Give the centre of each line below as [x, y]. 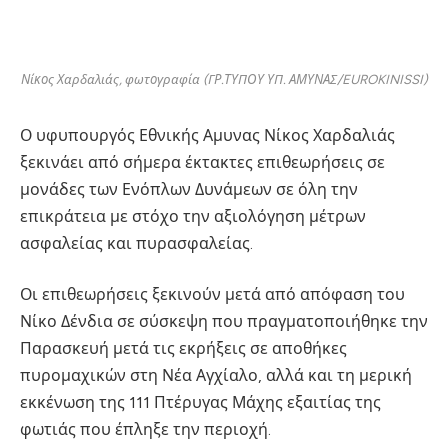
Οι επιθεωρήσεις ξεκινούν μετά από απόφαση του [212, 295]
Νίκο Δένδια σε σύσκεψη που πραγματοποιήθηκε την [224, 322]
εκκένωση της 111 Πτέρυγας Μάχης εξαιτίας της [200, 403]
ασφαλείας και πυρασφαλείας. [136, 243]
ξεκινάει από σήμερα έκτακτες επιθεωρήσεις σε [202, 162]
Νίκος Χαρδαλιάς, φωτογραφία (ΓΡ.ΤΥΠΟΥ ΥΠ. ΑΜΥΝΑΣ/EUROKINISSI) [224, 78]
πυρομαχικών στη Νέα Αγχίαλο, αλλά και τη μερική [216, 376]
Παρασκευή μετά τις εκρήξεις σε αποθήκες [183, 349]
